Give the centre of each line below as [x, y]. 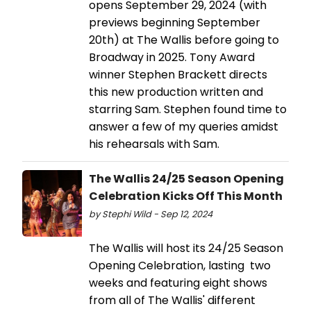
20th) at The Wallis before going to [184, 40]
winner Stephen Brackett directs [178, 75]
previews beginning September [175, 23]
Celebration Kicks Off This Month [186, 196]
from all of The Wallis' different [172, 301]
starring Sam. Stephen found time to [188, 110]
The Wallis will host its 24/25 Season [186, 249]
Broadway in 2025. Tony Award [172, 58]
